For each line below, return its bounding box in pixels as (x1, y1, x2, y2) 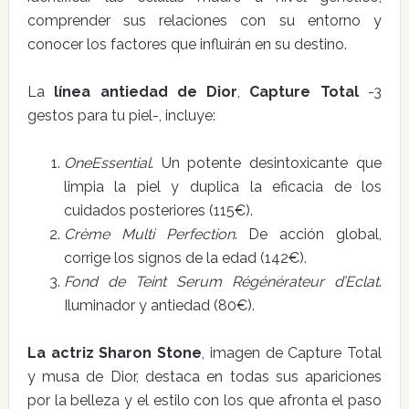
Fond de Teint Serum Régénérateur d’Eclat (63, 273, 380, 290)
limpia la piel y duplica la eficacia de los (63, 178, 383, 195)
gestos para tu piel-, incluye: (26, 107, 215, 124)
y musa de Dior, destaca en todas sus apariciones (26, 368, 383, 385)
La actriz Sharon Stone (26, 344, 203, 362)
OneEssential (63, 154, 151, 172)
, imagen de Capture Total (202, 344, 383, 362)
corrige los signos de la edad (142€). (63, 249, 307, 267)
